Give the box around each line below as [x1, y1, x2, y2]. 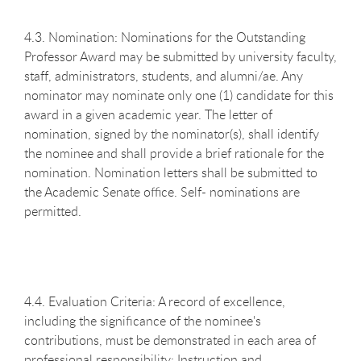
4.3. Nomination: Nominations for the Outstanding [24, 27, 305, 46]
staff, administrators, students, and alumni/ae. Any [24, 66, 303, 85]
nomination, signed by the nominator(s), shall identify [24, 124, 319, 143]
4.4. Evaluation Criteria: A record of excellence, [24, 292, 285, 310]
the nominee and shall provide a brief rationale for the [24, 143, 324, 162]
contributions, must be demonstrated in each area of [24, 330, 316, 349]
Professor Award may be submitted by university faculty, [24, 47, 337, 65]
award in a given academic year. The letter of [24, 105, 272, 123]
